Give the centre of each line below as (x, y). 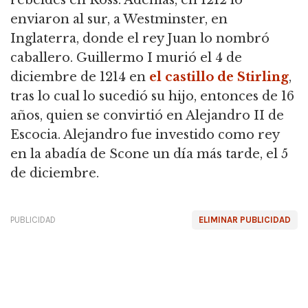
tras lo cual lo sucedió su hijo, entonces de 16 (152, 97)
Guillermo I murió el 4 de (157, 58)
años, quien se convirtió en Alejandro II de (147, 116)
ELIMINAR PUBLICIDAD (245, 220)
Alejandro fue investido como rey (170, 135)
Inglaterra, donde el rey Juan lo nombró (140, 39)
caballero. (42, 58)
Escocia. (35, 135)
